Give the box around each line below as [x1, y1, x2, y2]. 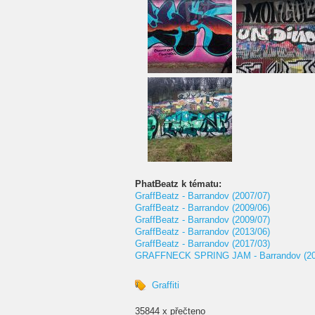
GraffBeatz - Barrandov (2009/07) [135, 214, 270, 225]
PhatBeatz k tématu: [135, 179, 224, 189]
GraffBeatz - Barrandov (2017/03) [135, 238, 270, 249]
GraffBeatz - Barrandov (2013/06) [135, 226, 270, 237]
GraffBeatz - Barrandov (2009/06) [135, 202, 270, 213]
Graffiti [152, 280, 179, 290]
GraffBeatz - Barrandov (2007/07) [135, 191, 270, 201]
